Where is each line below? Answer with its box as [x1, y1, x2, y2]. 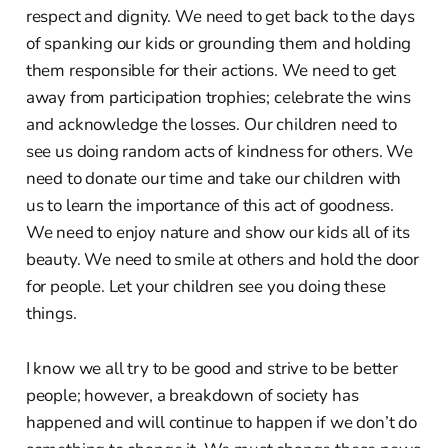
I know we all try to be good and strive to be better [25, 356, 398, 380]
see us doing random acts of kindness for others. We [25, 139, 414, 163]
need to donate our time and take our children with [25, 166, 402, 190]
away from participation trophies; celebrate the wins [25, 85, 411, 109]
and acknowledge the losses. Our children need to [25, 112, 397, 136]
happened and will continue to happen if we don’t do [25, 410, 418, 434]
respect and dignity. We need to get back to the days [25, 4, 415, 28]
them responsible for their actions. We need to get [25, 58, 397, 82]
